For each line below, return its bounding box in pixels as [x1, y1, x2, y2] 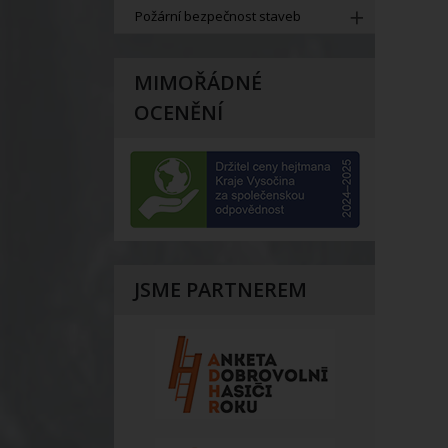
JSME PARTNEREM [134, 276, 307, 304]
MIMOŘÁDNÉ [134, 68, 262, 96]
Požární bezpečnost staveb [134, 6, 301, 25]
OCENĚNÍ [134, 98, 223, 126]
